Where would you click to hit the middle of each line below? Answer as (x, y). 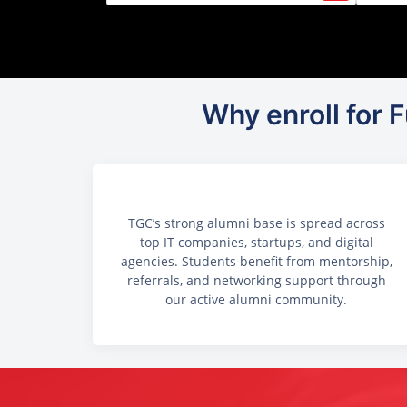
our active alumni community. (256, 300)
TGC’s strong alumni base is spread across (256, 223)
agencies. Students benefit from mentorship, (256, 262)
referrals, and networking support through (256, 281)
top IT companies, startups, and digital (256, 243)
